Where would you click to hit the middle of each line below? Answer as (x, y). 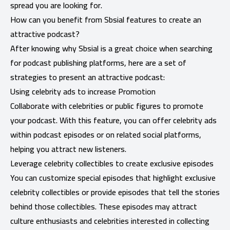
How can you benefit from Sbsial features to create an (106, 19)
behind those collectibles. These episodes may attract (104, 206)
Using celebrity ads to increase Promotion (83, 91)
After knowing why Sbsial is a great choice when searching (111, 48)
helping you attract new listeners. (68, 149)
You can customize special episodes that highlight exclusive (113, 177)
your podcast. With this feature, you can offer (92, 120)
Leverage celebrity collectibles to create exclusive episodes (112, 163)
